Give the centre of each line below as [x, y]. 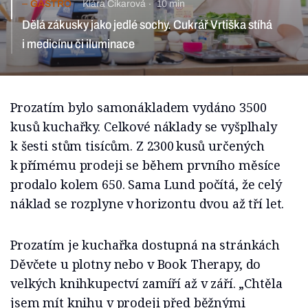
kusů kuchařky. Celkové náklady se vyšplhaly [144, 127]
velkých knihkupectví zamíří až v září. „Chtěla [146, 284]
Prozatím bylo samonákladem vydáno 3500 [139, 108]
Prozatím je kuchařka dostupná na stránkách [145, 245]
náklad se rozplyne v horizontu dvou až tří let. [147, 204]
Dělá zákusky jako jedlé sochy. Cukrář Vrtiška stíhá [147, 25]
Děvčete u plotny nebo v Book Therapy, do [136, 264]
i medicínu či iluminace [78, 44]
